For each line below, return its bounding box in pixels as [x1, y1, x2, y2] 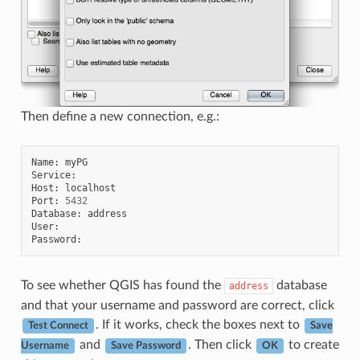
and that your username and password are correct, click [20, 299, 334, 313]
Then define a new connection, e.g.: [20, 110, 219, 124]
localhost [64, 182, 116, 194]
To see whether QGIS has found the [20, 279, 224, 292]
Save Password [110, 341, 181, 351]
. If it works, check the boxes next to [95, 318, 303, 332]
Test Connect [27, 321, 88, 331]
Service [31, 170, 71, 182]
